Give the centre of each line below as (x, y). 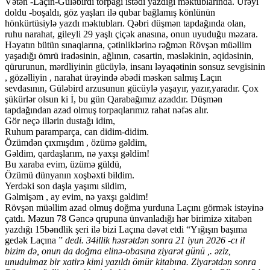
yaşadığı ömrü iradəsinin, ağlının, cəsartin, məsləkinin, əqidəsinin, (129, 56)
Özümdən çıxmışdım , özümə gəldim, (76, 143)
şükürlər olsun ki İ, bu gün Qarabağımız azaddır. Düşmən (114, 99)
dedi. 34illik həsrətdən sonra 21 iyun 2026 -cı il (155, 240)
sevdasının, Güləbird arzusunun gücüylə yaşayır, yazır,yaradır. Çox (132, 89)
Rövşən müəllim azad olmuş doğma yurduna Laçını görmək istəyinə (134, 208)
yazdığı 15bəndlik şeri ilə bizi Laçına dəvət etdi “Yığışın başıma (126, 230)
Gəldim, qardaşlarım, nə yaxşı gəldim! (77, 154)
